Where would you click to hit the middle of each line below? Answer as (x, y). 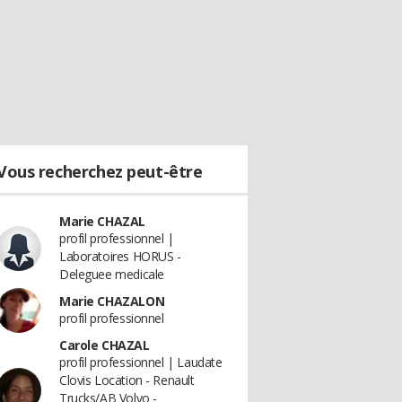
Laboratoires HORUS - (120, 256)
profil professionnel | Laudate (141, 362)
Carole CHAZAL (105, 345)
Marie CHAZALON (112, 301)
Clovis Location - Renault (127, 380)
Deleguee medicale (112, 274)
